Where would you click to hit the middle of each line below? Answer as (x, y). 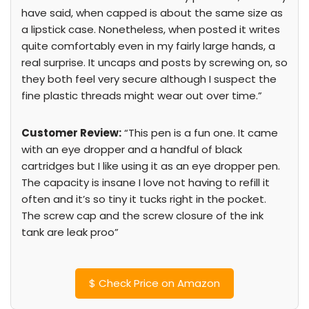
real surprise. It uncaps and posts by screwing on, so (154, 62)
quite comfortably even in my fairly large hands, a (148, 46)
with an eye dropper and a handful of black (132, 149)
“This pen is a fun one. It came (200, 133)
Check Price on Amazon (158, 283)
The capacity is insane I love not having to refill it (146, 182)
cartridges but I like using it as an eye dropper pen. (151, 166)
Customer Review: (71, 133)
